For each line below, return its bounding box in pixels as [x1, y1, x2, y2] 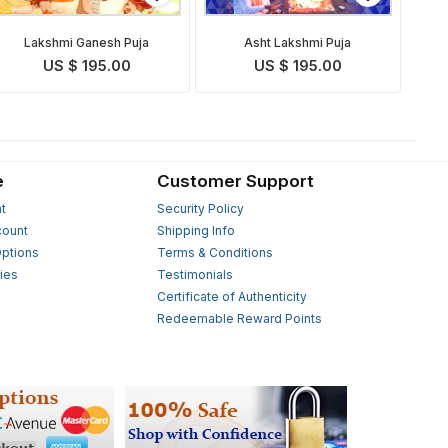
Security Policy [156, 200, 244, 216]
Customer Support [156, 170, 314, 191]
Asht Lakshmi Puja [244, 35, 352, 51]
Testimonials [156, 266, 233, 282]
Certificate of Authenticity [156, 288, 307, 304]
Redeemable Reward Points [156, 310, 322, 326]
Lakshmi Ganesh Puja [24, 35, 150, 51]
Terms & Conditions [156, 244, 273, 260]
